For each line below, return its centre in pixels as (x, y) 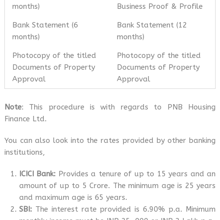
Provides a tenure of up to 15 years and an (136, 174)
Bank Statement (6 (45, 25)
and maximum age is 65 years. (73, 197)
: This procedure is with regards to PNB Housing (119, 107)
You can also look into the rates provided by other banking (110, 140)
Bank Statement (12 (152, 25)
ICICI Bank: (37, 174)
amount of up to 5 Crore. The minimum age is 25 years (117, 185)
